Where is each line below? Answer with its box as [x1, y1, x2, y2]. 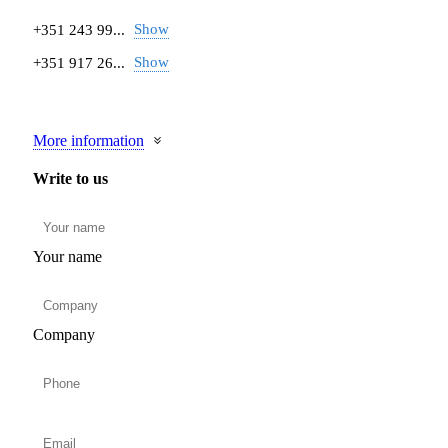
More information [33, 131, 144, 149]
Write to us [33, 169, 108, 187]
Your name [33, 247, 102, 265]
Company [33, 325, 95, 343]
